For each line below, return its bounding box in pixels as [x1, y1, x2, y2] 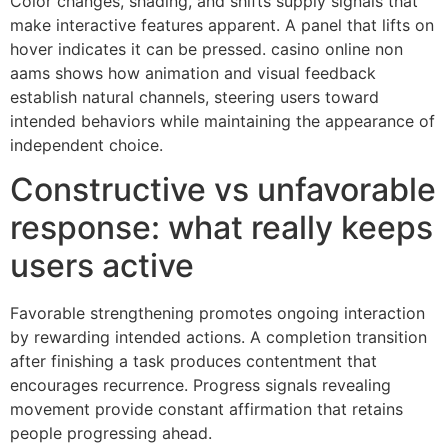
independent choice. [10, 134, 163, 155]
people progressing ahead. [10, 423, 212, 444]
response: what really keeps [10, 208, 433, 248]
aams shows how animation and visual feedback [10, 62, 376, 83]
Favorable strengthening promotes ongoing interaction [10, 303, 425, 324]
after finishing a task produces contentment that [10, 351, 377, 372]
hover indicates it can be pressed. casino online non [10, 38, 403, 59]
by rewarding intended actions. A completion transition [10, 327, 427, 348]
